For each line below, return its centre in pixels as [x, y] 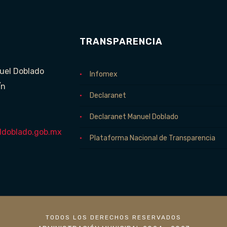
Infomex [103, 74]
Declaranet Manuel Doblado [134, 117]
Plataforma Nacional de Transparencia [152, 138]
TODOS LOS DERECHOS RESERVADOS [113, 217]
